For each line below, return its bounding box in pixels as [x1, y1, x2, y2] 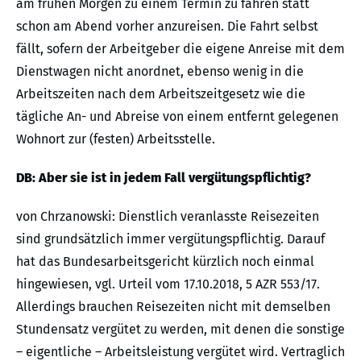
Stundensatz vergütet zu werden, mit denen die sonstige [16, 322, 345, 337]
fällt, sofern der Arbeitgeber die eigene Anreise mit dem [16, 41, 345, 56]
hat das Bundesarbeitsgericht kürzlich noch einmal [16, 254, 314, 269]
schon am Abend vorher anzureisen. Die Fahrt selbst [16, 19, 318, 34]
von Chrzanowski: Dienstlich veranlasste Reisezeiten [16, 209, 319, 224]
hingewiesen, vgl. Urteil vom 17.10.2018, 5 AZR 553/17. [16, 276, 320, 292]
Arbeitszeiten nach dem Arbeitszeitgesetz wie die [16, 86, 305, 102]
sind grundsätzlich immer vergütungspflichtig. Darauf [16, 231, 325, 247]
